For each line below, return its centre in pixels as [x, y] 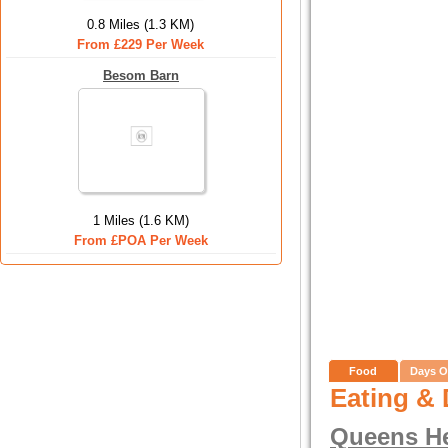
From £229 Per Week [141, 44]
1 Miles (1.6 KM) [141, 220]
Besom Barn [141, 75]
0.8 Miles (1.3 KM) [141, 24]
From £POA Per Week [141, 240]
